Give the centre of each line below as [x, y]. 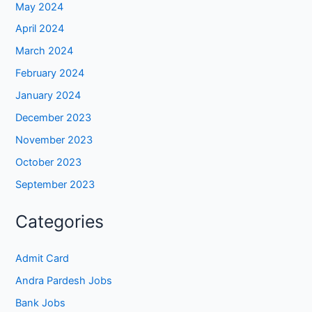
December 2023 [54, 118]
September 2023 [55, 185]
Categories [60, 222]
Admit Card [42, 258]
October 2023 [49, 163]
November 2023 [54, 140]
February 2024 [50, 73]
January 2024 [48, 96]
